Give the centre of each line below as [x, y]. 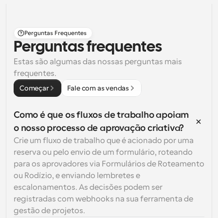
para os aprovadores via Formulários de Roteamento [109, 164]
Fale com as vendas [98, 88]
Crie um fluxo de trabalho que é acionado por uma [104, 141]
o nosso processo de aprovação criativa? [99, 128]
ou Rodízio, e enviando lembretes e [77, 176]
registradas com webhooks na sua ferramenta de [103, 199]
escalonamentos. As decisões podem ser [88, 187]
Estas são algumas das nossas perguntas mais [98, 62]
